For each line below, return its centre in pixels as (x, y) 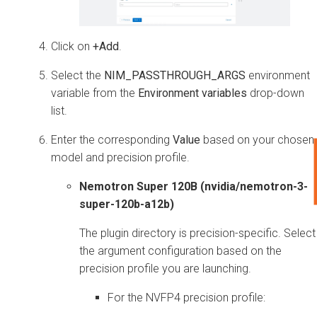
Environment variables (192, 93)
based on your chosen (257, 139)
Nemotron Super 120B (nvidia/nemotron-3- (194, 186)
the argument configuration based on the (180, 250)
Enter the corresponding (112, 139)
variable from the (94, 93)
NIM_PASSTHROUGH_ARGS (175, 75)
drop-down (276, 93)
